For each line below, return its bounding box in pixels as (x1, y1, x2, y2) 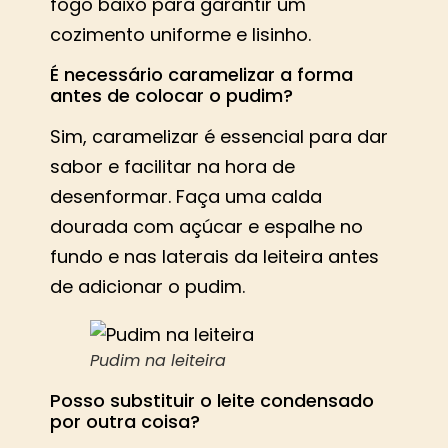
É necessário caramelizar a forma (50, 62, 353, 88)
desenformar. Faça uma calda (50, 184, 322, 210)
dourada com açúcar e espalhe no (50, 214, 363, 240)
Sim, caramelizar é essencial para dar (50, 124, 388, 150)
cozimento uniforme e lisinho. (50, 21, 311, 47)
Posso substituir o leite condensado (50, 388, 374, 414)
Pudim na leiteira (90, 349, 226, 373)
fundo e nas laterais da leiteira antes (50, 244, 379, 270)
